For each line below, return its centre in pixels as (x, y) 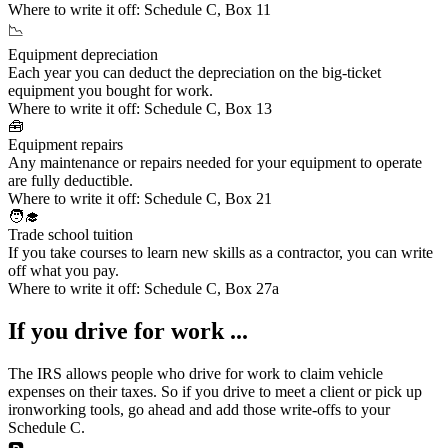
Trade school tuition (70, 234)
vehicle (360, 373)
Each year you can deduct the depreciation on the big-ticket (194, 72)
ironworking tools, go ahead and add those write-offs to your (199, 409)
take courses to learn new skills (147, 252)
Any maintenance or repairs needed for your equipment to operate (215, 162)
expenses (36, 391)
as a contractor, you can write (339, 252)
